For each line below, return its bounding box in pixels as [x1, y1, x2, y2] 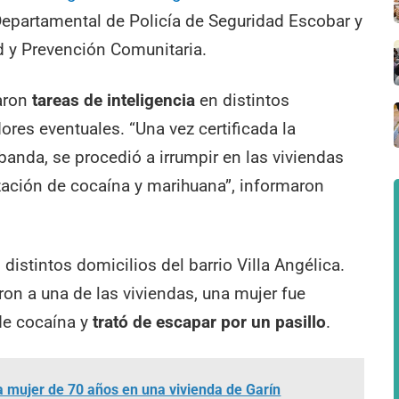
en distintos [199, 90, 290, 111]
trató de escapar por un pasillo [93, 311, 327, 332]
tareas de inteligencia [32, 90, 200, 111]
